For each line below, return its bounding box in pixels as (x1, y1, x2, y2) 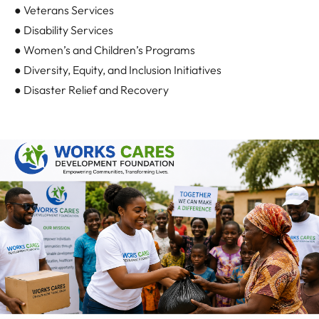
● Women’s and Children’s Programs (14, 43, 195, 58)
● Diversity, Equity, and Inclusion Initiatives (14, 63, 221, 78)
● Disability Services (14, 23, 113, 38)
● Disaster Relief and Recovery (14, 83, 169, 98)
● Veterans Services (14, 3, 114, 18)
